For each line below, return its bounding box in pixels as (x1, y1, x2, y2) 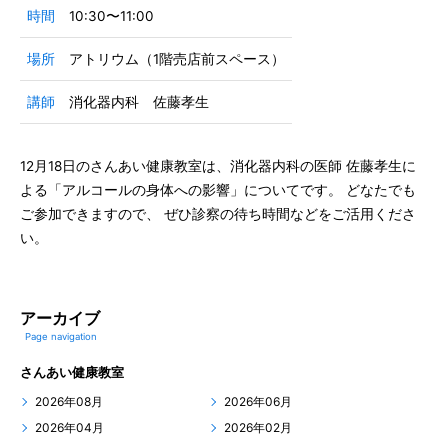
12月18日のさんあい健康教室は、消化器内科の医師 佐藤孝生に (20, 158, 416, 174)
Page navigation (25, 331, 97, 342)
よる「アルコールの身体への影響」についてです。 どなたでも (20, 182, 416, 198)
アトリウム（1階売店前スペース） (68, 51, 285, 67)
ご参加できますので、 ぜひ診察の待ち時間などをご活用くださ (20, 206, 416, 222)
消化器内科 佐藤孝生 (68, 94, 209, 110)
